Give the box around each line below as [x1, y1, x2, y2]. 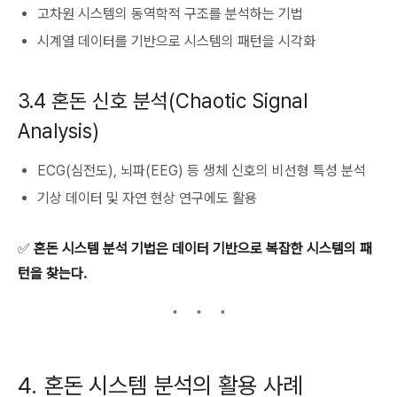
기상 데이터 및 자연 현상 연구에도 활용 [37, 190, 257, 207]
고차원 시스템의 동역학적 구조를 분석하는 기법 [37, 5, 303, 23]
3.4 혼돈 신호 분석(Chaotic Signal [18, 89, 307, 114]
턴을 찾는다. [18, 265, 87, 283]
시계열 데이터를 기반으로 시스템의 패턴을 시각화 [37, 33, 315, 51]
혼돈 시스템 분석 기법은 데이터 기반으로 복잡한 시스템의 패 [34, 240, 372, 258]
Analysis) [18, 119, 99, 144]
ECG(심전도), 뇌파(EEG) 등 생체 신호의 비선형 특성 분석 [37, 162, 366, 180]
